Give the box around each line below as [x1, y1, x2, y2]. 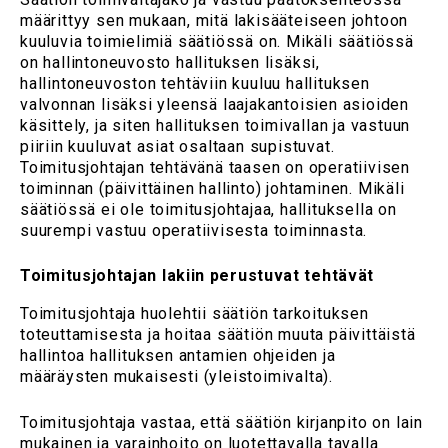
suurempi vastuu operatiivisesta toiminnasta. [20, 220, 368, 240]
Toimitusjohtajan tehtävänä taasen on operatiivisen [20, 157, 410, 177]
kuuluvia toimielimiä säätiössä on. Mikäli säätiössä [20, 31, 414, 51]
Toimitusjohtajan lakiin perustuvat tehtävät [20, 265, 375, 285]
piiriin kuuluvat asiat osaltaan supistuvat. [20, 136, 335, 156]
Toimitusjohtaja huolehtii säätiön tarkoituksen [20, 304, 369, 324]
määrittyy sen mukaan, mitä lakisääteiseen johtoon [20, 10, 409, 30]
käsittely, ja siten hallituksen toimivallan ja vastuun [20, 115, 411, 135]
